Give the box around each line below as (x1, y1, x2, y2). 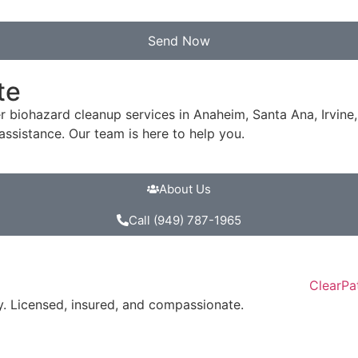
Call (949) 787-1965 (129, 213, 241, 229)
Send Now (148, 33, 210, 50)
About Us (159, 181, 211, 197)
